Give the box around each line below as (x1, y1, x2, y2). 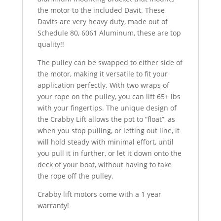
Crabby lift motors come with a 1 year (37, 189, 161, 199)
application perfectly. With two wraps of (37, 80, 169, 90)
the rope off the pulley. (37, 171, 113, 181)
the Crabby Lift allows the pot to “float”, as (37, 114, 175, 124)
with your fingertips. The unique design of (37, 103, 177, 112)
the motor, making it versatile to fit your (37, 69, 168, 78)
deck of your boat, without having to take (37, 160, 172, 169)
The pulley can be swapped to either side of (37, 58, 183, 67)
